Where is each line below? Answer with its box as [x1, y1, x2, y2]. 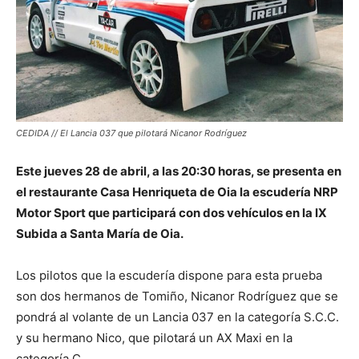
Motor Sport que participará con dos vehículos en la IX [16, 205, 327, 221]
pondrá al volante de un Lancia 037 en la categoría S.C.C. [16, 309, 339, 325]
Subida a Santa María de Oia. [16, 226, 184, 242]
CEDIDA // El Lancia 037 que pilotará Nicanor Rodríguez [16, 127, 247, 139]
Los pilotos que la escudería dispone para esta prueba [16, 268, 322, 284]
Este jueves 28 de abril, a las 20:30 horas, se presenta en [16, 163, 341, 179]
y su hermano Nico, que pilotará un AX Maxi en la [16, 330, 292, 346]
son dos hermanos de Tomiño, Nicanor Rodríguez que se [16, 288, 338, 305]
